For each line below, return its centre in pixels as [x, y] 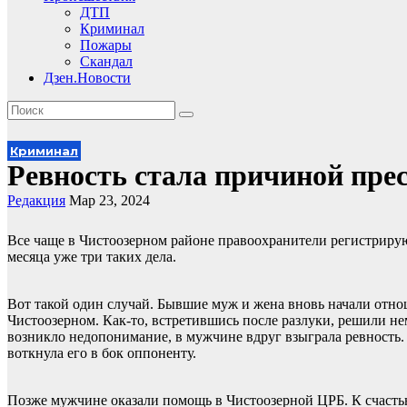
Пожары [106, 45]
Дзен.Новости [87, 78]
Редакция [36, 200]
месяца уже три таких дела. [92, 257]
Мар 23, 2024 [109, 200]
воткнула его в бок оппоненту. [102, 353]
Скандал [106, 61]
